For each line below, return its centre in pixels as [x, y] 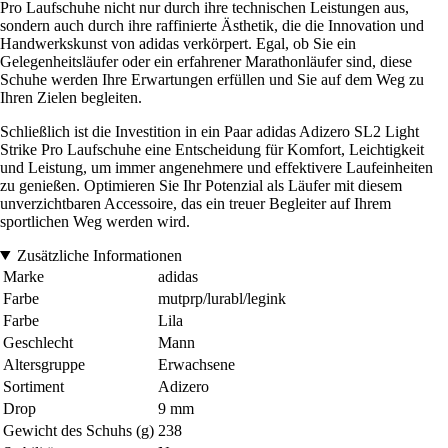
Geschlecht [38, 342]
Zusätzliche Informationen [99, 255]
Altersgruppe [44, 364]
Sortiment [33, 386]
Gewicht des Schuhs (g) [78, 430]
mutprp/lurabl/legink [222, 298]
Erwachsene [196, 364]
